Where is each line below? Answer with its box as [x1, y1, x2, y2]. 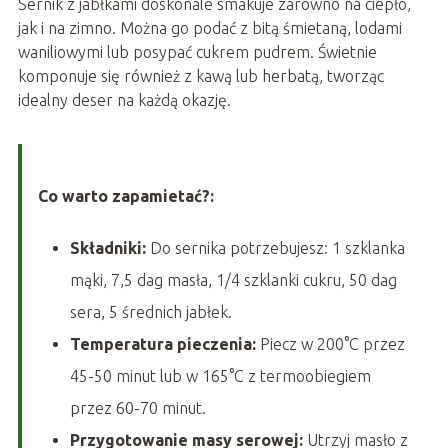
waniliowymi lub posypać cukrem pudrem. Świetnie [17, 43, 377, 62]
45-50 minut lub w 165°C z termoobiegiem [69, 367, 371, 386]
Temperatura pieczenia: [69, 335, 256, 354]
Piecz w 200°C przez [255, 335, 405, 354]
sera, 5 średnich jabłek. [69, 303, 232, 322]
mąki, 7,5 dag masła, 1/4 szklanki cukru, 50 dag [69, 271, 397, 290]
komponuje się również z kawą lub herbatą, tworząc [17, 67, 384, 86]
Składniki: [69, 239, 146, 258]
